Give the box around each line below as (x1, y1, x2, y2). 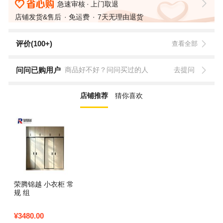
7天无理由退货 (97, 13, 143, 21)
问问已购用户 (15, 65, 61, 74)
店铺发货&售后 (15, 13, 62, 21)
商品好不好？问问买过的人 (64, 66, 150, 74)
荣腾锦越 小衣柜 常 (14, 180, 74, 189)
